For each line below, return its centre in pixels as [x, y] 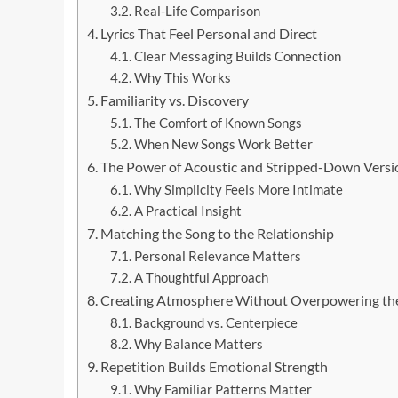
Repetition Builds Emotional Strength [215, 367]
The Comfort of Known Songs [218, 123]
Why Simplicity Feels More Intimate [238, 190]
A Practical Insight [187, 211]
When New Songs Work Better [223, 145]
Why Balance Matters [198, 345]
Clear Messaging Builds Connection [237, 57]
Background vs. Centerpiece [215, 323]
